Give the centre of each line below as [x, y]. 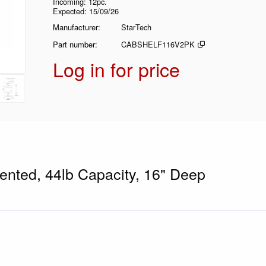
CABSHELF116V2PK [158, 44]
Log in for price [116, 69]
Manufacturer [75, 27]
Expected [69, 11]
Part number [74, 44]
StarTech [136, 27]
